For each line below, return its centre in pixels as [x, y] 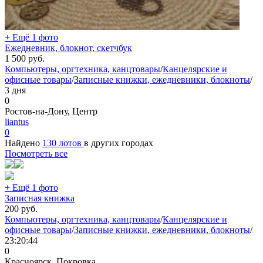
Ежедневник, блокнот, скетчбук [68, 48]
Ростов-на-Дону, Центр [51, 111]
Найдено [23, 143]
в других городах [119, 143]
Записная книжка [40, 198]
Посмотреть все [36, 153]
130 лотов [63, 143]
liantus [17, 122]
